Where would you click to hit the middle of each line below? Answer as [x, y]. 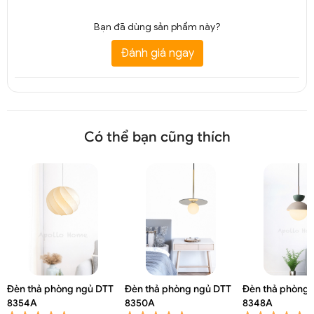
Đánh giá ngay [157, 53]
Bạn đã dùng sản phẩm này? [157, 27]
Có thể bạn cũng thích [157, 137]
